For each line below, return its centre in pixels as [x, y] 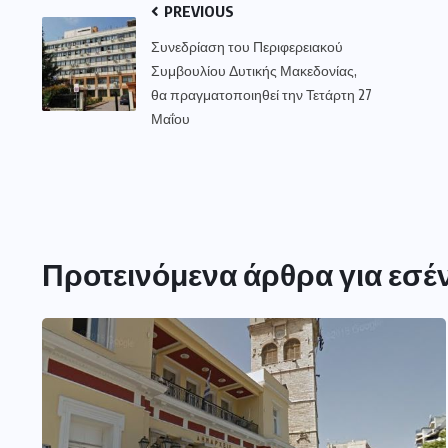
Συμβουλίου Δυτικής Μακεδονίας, [254, 71]
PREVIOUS [197, 11]
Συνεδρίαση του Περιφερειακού [247, 47]
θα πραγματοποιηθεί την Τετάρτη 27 [261, 95]
